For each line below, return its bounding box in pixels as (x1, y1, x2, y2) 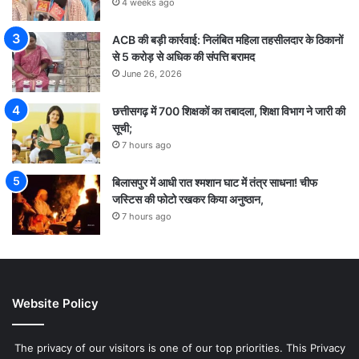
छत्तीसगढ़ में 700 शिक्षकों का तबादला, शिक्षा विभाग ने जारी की (112, 104, 345, 119)
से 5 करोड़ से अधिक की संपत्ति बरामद (112, 50, 255, 64)
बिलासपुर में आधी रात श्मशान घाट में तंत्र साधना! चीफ (112, 175, 317, 190)
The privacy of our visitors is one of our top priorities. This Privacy (14, 341, 345, 355)
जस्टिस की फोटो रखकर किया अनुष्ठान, (112, 192, 264, 207)
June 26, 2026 (122, 68, 182, 80)
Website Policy (12, 296, 99, 312)
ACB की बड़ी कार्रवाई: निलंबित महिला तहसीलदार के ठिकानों (112, 33, 343, 47)
